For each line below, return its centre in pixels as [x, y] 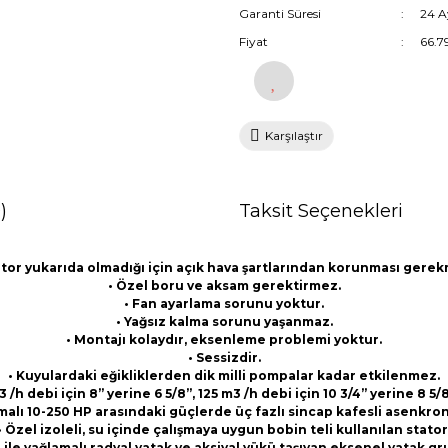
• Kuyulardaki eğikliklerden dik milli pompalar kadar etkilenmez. [224, 375]
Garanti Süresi [280, 13]
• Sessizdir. [224, 357]
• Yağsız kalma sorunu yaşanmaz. [224, 321]
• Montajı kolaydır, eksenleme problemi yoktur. [224, 339]
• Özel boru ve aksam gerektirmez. [224, 285]
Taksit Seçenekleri [321, 211]
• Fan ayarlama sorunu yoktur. [224, 303]
